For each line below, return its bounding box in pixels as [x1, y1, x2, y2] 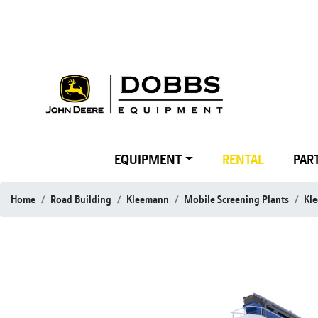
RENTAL [222, 150, 265, 168]
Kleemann [126, 192, 169, 207]
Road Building [50, 192, 111, 207]
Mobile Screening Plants [184, 192, 289, 207]
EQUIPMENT [114, 150, 182, 168]
